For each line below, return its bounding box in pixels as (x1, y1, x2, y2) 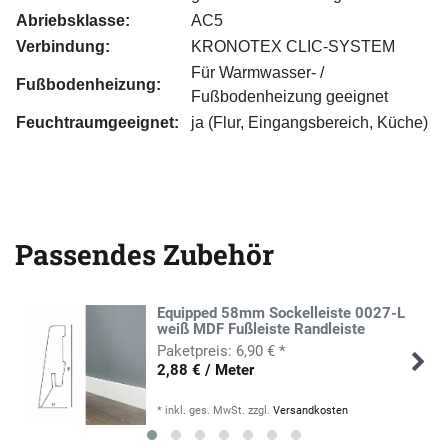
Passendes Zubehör (15, 236, 274, 274)
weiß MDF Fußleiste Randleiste (157, 319, 366, 338)
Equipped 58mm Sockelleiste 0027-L (157, 303, 406, 322)
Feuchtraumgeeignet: (16, 113, 179, 131)
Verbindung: (16, 37, 110, 55)
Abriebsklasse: (16, 11, 130, 29)
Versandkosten (273, 403, 349, 417)
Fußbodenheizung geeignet (191, 87, 388, 105)
